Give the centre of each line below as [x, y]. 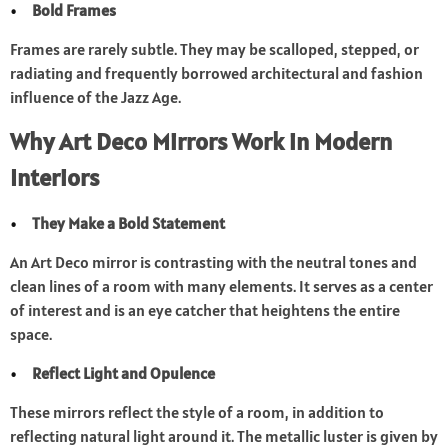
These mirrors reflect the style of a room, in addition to [197, 412]
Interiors [54, 178]
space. [31, 334]
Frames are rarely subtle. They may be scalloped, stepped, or [214, 49]
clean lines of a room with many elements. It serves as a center [221, 286]
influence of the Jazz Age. [95, 97]
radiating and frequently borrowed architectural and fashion [216, 73]
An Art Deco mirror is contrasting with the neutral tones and [213, 262]
